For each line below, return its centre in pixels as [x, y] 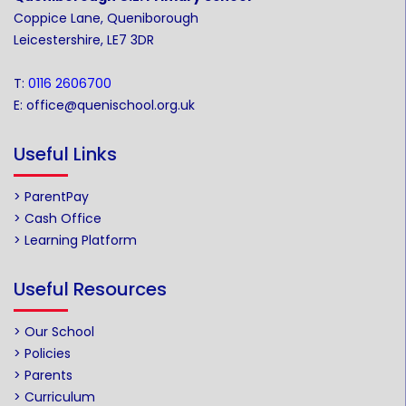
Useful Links [65, 154]
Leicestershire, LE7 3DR [84, 39]
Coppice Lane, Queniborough [106, 18]
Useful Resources [90, 289]
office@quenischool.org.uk [111, 105]
